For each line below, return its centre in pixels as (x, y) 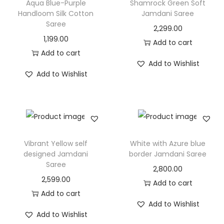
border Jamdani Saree (168, 154)
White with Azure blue (168, 143)
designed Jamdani (56, 154)
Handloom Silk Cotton (56, 14)
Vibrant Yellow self (56, 143)
